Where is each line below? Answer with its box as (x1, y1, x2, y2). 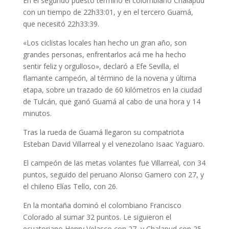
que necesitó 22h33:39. (22, 18, 99, 29)
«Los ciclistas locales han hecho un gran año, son (22, 37, 187, 48)
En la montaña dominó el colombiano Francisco (22, 200, 181, 210)
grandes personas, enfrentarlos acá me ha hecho (22, 49, 186, 59)
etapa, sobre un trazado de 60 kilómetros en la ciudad (22, 84, 202, 95)
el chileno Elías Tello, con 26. (22, 181, 118, 191)
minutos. (22, 108, 52, 118)
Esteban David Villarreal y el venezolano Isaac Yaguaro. (22, 139, 204, 149)
